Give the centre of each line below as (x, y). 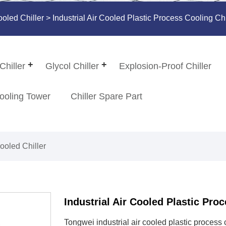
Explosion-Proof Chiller (165, 66)
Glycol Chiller (72, 66)
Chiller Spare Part (107, 97)
